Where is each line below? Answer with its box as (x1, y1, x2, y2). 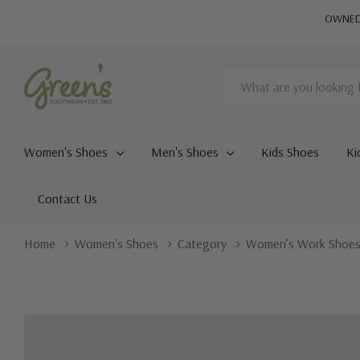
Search (225, 71, 260, 88)
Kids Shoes (261, 144, 320, 160)
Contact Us (38, 190, 97, 207)
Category (178, 235, 227, 252)
